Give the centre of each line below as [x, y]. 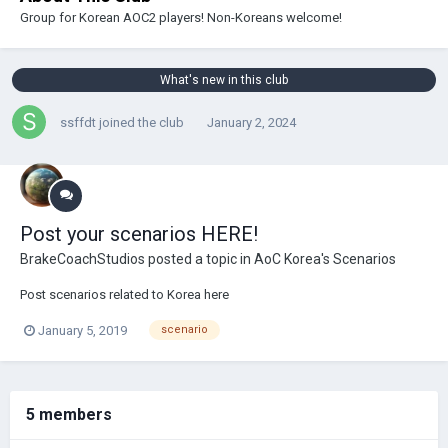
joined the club [140, 122]
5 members [69, 414]
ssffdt [78, 122]
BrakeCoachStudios [82, 259]
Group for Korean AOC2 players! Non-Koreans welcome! [181, 18]
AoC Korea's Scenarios [325, 259]
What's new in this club [224, 80]
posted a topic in [199, 259]
